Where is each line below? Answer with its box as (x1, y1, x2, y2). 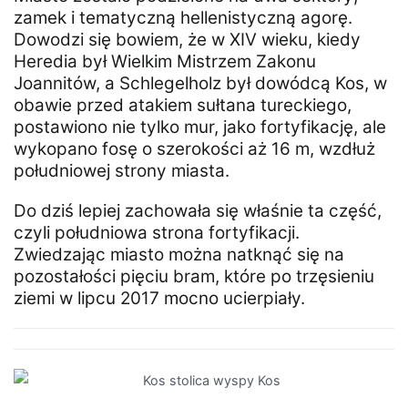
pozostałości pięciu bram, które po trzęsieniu (14, 266, 374, 288)
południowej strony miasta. (14, 160, 229, 182)
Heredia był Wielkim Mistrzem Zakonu (14, 51, 316, 73)
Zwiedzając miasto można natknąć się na (14, 244, 344, 266)
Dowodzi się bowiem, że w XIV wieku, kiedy (14, 29, 361, 51)
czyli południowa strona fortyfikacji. (14, 222, 300, 244)
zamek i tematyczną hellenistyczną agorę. (14, 7, 352, 29)
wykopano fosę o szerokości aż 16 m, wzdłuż (14, 138, 375, 160)
